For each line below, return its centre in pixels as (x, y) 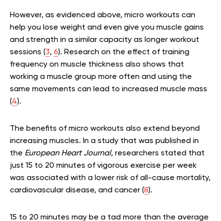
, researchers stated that (158, 153)
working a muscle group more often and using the (101, 77)
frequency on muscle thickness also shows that (97, 64)
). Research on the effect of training (124, 52)
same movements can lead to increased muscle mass (109, 89)
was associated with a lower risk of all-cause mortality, (110, 178)
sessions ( (28, 52)
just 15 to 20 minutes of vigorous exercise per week (103, 166)
